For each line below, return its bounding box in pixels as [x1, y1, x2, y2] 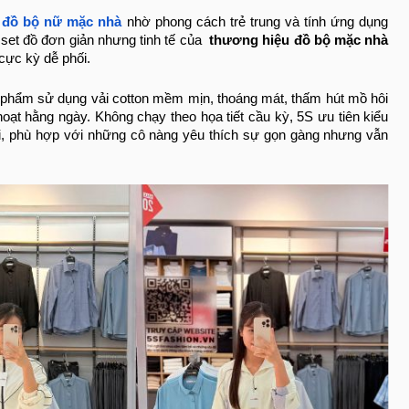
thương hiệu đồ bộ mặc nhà [204, 33, 389, 48]
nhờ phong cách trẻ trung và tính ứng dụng [126, 15, 389, 30]
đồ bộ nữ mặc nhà [2, 15, 122, 30]
